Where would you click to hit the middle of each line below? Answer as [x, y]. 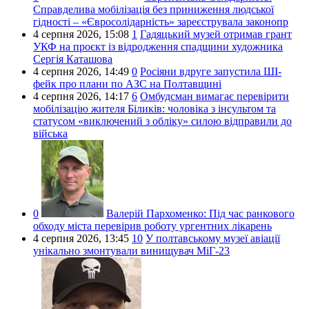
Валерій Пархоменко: [156, 213]
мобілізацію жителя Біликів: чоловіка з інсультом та [154, 108]
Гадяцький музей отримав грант [216, 34]
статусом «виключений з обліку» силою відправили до [162, 121]
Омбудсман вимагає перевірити [215, 96]
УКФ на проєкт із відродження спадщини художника [158, 46]
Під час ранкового [250, 213]
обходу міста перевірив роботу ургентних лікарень [152, 226]
